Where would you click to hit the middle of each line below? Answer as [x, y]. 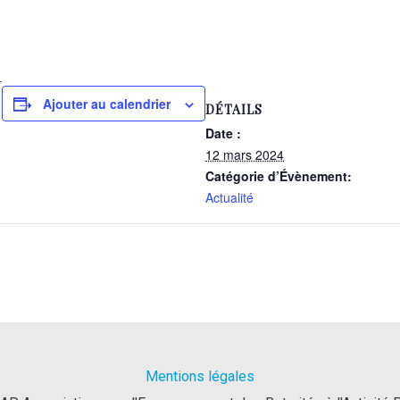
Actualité [229, 197]
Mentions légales [200, 376]
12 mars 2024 [245, 154]
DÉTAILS [234, 109]
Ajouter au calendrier [107, 104]
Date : [223, 133]
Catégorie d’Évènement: [279, 176]
